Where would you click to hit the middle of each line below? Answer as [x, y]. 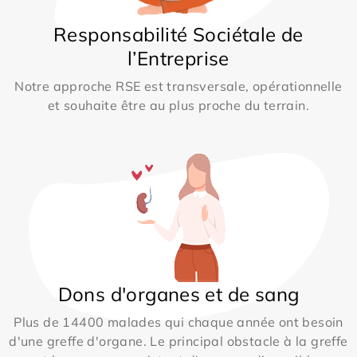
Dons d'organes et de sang [178, 294]
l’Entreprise [178, 59]
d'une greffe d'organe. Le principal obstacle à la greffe [178, 341]
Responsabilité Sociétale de [178, 35]
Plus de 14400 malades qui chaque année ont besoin [178, 322]
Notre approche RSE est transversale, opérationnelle [178, 86]
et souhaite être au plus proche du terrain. [178, 106]
